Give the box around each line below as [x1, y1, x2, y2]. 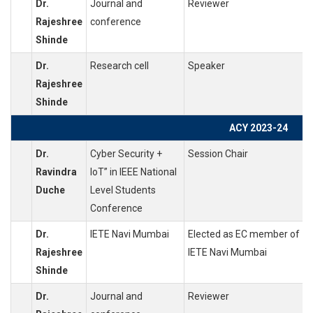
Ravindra [36, 166, 77, 178]
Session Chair [188, 148, 248, 160]
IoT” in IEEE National [90, 166, 177, 178]
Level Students [90, 184, 156, 196]
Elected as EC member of [188, 228, 300, 240]
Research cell [90, 60, 149, 72]
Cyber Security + [90, 148, 162, 160]
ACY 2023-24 [228, 122, 288, 134]
